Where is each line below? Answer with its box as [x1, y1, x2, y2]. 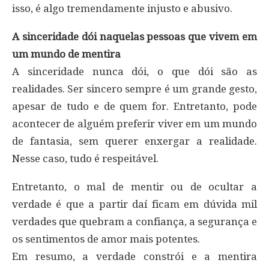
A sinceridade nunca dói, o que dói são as [12, 65, 257, 78]
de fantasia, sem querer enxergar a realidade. [12, 135, 257, 148]
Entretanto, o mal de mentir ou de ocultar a [12, 181, 257, 193]
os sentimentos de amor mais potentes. [12, 233, 200, 246]
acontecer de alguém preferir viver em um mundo [12, 118, 257, 130]
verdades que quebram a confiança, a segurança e [12, 216, 257, 228]
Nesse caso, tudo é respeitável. [12, 153, 159, 165]
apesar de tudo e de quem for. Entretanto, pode [12, 100, 257, 113]
